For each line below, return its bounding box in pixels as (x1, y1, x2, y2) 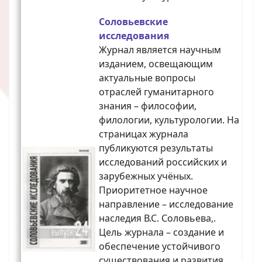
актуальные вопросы (99, 71, 195, 85)
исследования (99, 29, 169, 43)
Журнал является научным (99, 43, 221, 57)
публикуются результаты (99, 142, 213, 155)
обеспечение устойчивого (99, 240, 220, 253)
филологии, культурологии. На (99, 113, 239, 127)
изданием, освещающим (99, 57, 213, 71)
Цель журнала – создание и (99, 226, 224, 239)
